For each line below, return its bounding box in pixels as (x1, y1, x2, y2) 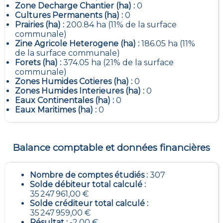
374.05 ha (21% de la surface (63, 58, 174, 68)
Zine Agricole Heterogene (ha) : (15, 39, 141, 49)
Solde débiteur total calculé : (30, 179, 146, 189)
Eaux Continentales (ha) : (15, 96, 116, 106)
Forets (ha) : (15, 58, 63, 68)
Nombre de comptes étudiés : (30, 170, 150, 180)
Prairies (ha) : (15, 20, 66, 30)
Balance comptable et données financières (13, 142, 210, 154)
